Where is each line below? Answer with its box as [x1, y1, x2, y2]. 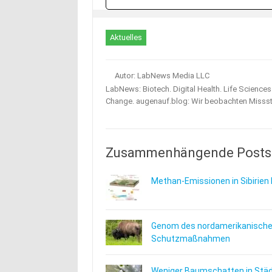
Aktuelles [109, 33, 142, 42]
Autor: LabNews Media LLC [114, 71, 209, 80]
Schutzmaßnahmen [151, 234, 230, 243]
